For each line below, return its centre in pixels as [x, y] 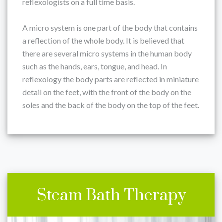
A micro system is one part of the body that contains [110, 28]
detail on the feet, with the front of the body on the [107, 92]
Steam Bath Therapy [111, 195]
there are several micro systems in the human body [107, 53]
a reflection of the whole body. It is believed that [103, 40]
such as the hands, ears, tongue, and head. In [95, 66]
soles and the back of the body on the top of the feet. [111, 105]
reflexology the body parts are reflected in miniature [111, 79]
